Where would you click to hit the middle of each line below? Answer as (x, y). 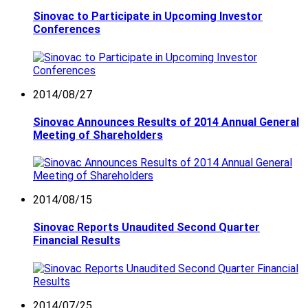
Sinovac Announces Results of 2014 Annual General (166, 122)
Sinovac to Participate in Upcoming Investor (148, 16)
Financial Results (77, 241)
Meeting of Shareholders (98, 135)
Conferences (67, 30)
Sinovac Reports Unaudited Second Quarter (146, 228)
